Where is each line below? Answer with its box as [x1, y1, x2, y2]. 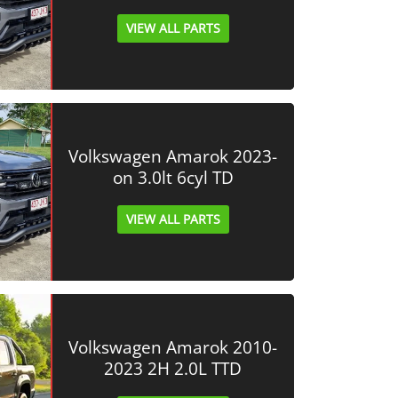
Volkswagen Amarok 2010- [68, 336, 278, 359]
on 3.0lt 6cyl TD [112, 166, 234, 189]
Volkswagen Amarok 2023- [68, 145, 278, 168]
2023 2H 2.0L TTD [104, 357, 243, 380]
